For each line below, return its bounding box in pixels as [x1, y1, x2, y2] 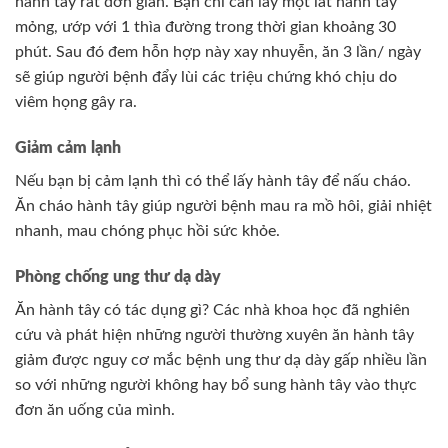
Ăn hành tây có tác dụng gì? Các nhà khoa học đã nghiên [15, 301, 410, 318]
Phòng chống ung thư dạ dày [15, 268, 221, 285]
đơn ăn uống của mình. [15, 401, 175, 418]
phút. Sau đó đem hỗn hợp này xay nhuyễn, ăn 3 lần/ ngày [15, 44, 421, 61]
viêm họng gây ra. [15, 94, 137, 111]
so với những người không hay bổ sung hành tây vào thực [15, 376, 417, 393]
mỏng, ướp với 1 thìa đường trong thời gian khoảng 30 [15, 19, 396, 36]
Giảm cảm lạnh [15, 140, 121, 157]
